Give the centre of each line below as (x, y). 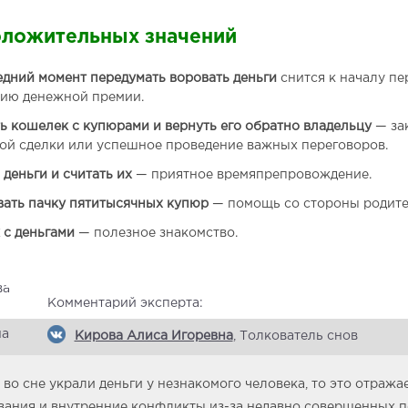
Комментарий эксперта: (125, 303)
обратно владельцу (308, 126)
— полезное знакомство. (156, 233)
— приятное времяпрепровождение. (251, 174)
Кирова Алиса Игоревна (153, 336)
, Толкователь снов (295, 336)
